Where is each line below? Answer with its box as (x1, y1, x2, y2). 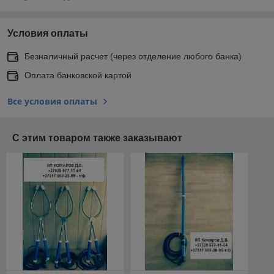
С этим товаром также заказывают (12, 132, 182, 143)
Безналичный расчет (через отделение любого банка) (24, 51, 242, 61)
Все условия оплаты (7, 95, 97, 107)
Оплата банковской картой (24, 70, 131, 80)
